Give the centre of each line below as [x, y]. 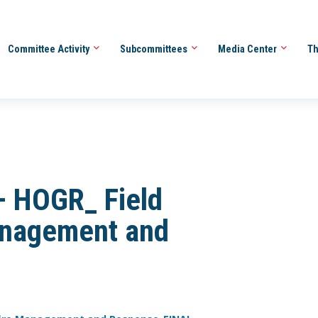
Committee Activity [49, 49]
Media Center [248, 49]
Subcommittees [154, 49]
